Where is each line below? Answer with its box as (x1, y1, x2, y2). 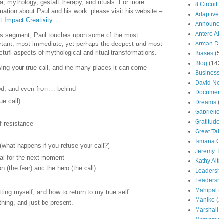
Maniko (195, 197, 215, 204)
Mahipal (195, 187, 217, 194)
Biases (195, 50, 213, 57)
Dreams (195, 99, 216, 106)
